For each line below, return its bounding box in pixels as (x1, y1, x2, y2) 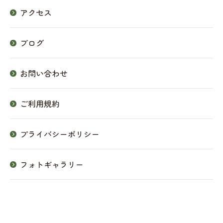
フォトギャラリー (20, 158, 84, 170)
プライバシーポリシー (20, 128, 100, 140)
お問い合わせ (20, 67, 68, 79)
